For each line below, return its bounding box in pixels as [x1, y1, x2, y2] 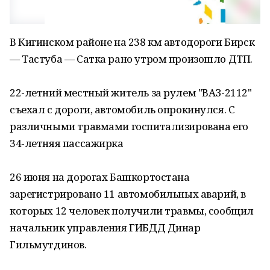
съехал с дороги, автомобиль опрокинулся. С [10, 102, 235, 116]
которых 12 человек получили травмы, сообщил [10, 204, 254, 218]
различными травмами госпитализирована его [10, 119, 248, 133]
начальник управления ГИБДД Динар [10, 221, 201, 234]
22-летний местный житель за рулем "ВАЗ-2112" [10, 86, 252, 99]
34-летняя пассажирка [10, 136, 124, 150]
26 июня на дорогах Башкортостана [10, 170, 190, 184]
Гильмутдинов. [10, 237, 87, 251]
